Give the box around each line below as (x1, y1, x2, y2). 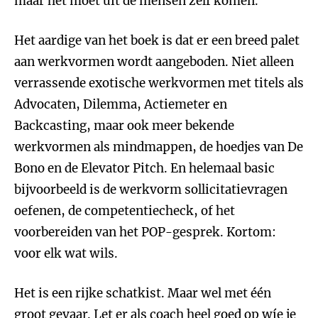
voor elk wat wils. (14, 246, 118, 261)
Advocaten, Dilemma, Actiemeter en (14, 97, 227, 112)
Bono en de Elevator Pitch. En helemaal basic (14, 160, 275, 176)
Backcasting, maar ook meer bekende (14, 118, 234, 133)
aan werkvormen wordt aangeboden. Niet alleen (14, 54, 294, 70)
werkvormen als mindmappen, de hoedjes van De (14, 139, 303, 155)
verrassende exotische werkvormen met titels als (14, 75, 304, 91)
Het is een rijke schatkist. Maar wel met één (14, 285, 271, 301)
